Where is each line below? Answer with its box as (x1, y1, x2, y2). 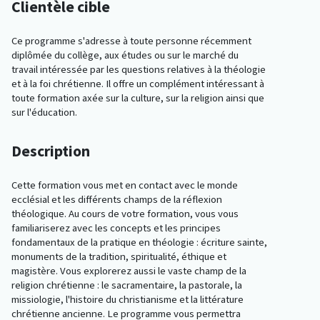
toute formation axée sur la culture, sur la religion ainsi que (11, 90, 264, 105)
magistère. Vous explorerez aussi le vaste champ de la (11, 263, 246, 278)
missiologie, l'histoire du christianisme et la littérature (11, 291, 244, 306)
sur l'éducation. (11, 104, 77, 119)
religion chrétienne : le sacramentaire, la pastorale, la (11, 277, 242, 292)
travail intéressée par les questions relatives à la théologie (11, 61, 266, 76)
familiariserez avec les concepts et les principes (11, 220, 221, 235)
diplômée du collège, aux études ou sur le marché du (11, 47, 239, 62)
